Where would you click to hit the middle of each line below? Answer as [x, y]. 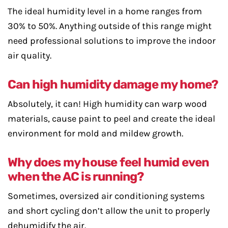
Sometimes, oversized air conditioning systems [106, 196]
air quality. [30, 56]
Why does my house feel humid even [108, 163]
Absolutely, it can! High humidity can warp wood [107, 104]
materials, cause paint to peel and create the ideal [111, 119]
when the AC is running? [76, 177]
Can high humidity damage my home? [113, 85]
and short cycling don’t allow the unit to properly [109, 211]
